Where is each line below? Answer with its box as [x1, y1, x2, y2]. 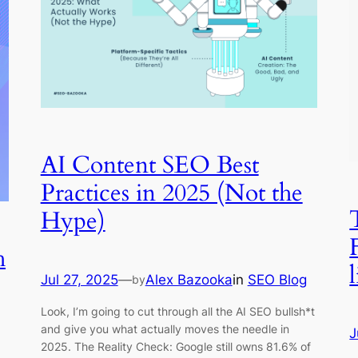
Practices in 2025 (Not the [40, 177, 303, 210]
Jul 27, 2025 [40, 271, 118, 288]
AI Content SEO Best [40, 149, 259, 182]
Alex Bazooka [145, 271, 233, 288]
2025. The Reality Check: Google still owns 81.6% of [40, 340, 311, 354]
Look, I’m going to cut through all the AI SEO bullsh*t [40, 304, 315, 319]
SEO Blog [247, 271, 307, 288]
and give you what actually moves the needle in [40, 322, 289, 336]
